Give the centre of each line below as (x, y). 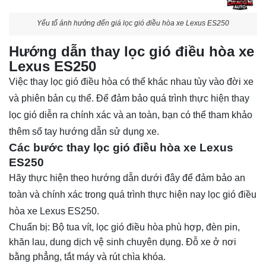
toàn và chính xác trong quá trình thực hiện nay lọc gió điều (133, 194)
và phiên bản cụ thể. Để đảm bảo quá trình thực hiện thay (129, 98)
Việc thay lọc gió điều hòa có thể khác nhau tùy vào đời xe (131, 81)
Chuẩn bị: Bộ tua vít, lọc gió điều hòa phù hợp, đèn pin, (124, 227)
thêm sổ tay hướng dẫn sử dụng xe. (84, 131)
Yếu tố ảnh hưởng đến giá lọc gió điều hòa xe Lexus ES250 (133, 23)
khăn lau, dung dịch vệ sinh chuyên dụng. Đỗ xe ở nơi (123, 242)
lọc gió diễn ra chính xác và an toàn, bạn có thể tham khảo (131, 115)
